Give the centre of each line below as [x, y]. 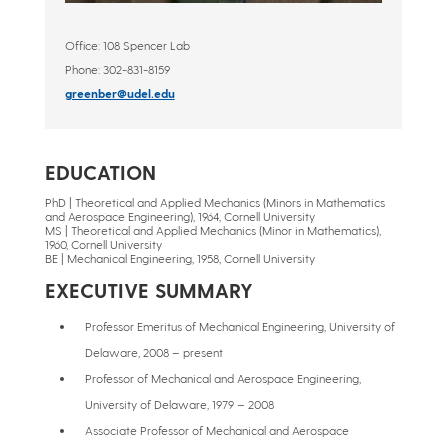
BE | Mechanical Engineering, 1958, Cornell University [179, 258]
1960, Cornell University [103, 244]
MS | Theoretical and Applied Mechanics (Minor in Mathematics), [212, 230]
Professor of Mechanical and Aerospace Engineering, [222, 378]
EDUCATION [100, 172]
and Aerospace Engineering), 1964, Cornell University [179, 216]
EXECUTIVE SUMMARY [148, 290]
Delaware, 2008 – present [153, 352]
